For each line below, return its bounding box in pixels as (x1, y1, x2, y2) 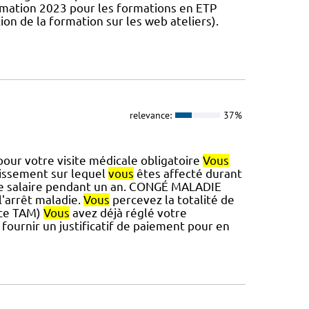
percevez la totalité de (109, 192, 235, 206)
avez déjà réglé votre (69, 206, 187, 219)
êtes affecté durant (133, 166, 242, 180)
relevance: (129, 109, 172, 122)
